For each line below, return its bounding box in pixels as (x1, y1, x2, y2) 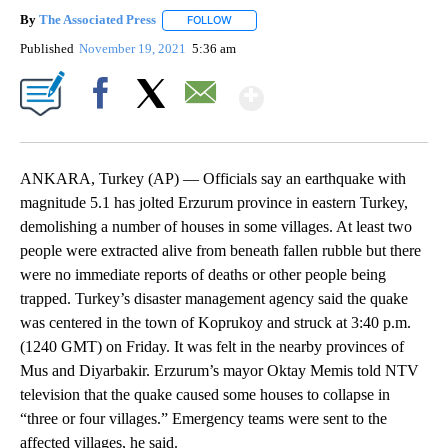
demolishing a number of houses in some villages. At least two (20, 217, 412, 235)
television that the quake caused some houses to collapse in (20, 385, 390, 403)
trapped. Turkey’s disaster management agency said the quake (20, 289, 408, 307)
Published (20, 40, 74, 56)
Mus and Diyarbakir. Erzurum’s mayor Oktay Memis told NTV (20, 361, 419, 379)
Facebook (77, 119, 132, 135)
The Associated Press (39, 12, 156, 28)
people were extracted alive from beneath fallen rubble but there (20, 241, 421, 259)
